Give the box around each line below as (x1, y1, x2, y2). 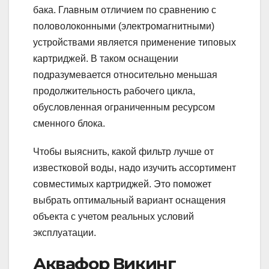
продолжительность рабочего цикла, (33, 86, 195, 97)
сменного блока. (33, 118, 105, 129)
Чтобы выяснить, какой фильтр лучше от (33, 147, 214, 157)
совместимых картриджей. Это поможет (33, 179, 211, 190)
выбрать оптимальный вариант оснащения (33, 195, 226, 206)
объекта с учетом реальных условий (33, 211, 194, 222)
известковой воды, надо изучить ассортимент (33, 163, 236, 174)
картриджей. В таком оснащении (33, 53, 178, 64)
